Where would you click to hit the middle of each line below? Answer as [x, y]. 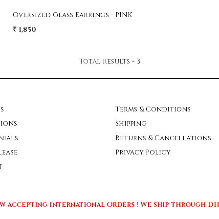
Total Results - [108, 61]
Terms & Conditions [153, 109]
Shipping [131, 124]
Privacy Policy [143, 152]
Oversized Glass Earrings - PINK [73, 15]
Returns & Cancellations [163, 138]
